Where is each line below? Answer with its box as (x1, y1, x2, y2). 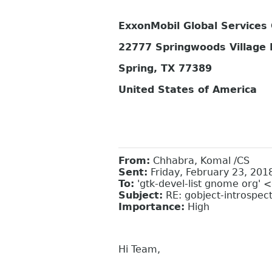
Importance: (118, 200, 185, 212)
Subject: (118, 189, 163, 201)
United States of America (118, 84, 257, 96)
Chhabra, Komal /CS (150, 154, 250, 166)
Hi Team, (118, 243, 160, 255)
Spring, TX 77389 (118, 63, 212, 75)
